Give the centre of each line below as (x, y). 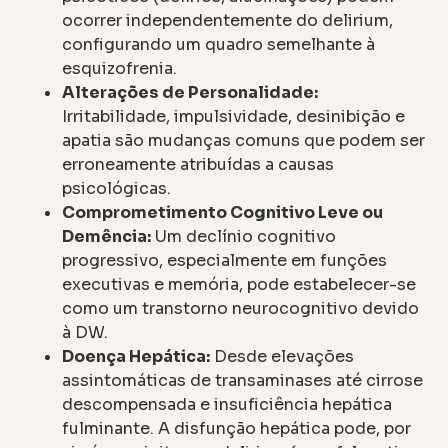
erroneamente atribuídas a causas (198, 165)
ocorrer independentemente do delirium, (228, 21)
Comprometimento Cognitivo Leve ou (223, 213)
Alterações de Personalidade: (190, 93)
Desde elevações (282, 357)
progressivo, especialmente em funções (225, 261)
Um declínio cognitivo (244, 237)
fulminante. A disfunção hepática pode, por (237, 429)
